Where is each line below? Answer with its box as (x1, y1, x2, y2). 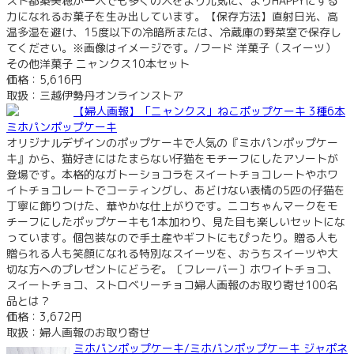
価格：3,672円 (6, 308, 82, 324)
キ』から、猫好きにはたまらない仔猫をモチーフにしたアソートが (6, 150, 338, 166)
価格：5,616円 (6, 71, 82, 87)
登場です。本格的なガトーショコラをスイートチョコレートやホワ (6, 166, 338, 182)
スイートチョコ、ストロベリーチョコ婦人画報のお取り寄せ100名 (6, 277, 337, 292)
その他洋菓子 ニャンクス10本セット (6, 55, 190, 71)
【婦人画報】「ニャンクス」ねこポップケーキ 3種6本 (73, 103, 345, 119)
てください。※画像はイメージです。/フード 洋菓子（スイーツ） (6, 40, 336, 55)
